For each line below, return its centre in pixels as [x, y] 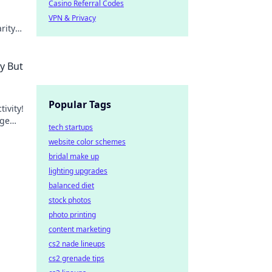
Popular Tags [80, 104]
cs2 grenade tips [76, 258]
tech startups [71, 127]
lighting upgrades [78, 171]
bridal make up [74, 156]
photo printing [72, 215]
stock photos [70, 200]
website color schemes [87, 142]
